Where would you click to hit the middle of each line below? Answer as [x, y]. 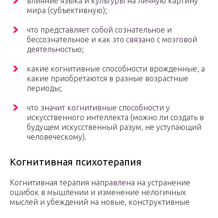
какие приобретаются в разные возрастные [108, 79]
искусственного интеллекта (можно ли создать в [115, 118]
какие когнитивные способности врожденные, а [116, 69]
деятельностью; [55, 49]
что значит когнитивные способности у [98, 108]
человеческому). [57, 137]
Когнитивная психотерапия [76, 162]
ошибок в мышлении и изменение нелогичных [98, 192]
